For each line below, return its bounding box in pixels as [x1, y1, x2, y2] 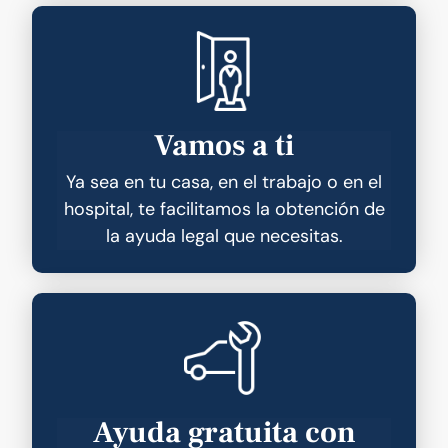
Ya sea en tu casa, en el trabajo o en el [66, 169, 382, 194]
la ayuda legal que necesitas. [105, 223, 343, 248]
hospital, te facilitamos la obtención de [63, 196, 385, 221]
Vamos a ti [154, 125, 294, 165]
